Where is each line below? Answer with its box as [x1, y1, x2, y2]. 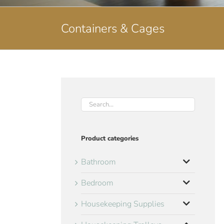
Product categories [81, 134, 138, 143]
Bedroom [81, 177, 113, 189]
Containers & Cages [61, 20, 164, 36]
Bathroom [81, 156, 116, 168]
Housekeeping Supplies [81, 198, 164, 210]
